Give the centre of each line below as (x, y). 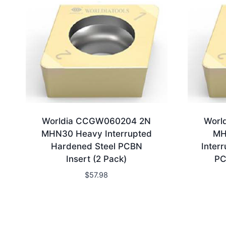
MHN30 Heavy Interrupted (96, 134)
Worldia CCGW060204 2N (97, 121)
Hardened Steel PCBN (96, 147)
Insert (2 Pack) (97, 159)
